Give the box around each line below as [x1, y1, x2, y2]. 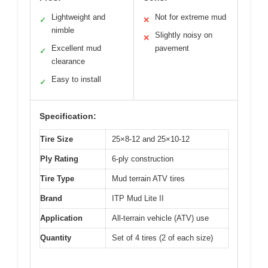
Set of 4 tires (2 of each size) [112, 233, 213, 242]
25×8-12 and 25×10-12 [112, 135, 190, 144]
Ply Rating [40, 154, 78, 163]
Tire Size [40, 135, 73, 144]
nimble [51, 26, 74, 35]
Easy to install [51, 75, 101, 84]
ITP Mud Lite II [112, 194, 164, 203]
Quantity [40, 233, 71, 242]
